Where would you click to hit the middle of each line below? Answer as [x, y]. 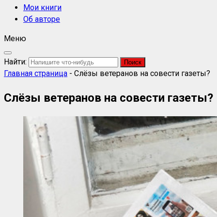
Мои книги [42, 8]
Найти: [15, 62]
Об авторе [42, 19]
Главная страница [36, 73]
